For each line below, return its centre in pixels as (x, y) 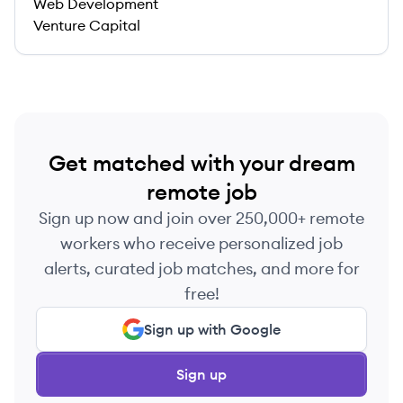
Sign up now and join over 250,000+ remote (201, 218)
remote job (201, 192)
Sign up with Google (212, 329)
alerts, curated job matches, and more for (201, 269)
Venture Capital (87, 25)
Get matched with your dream (201, 163)
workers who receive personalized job (201, 243)
